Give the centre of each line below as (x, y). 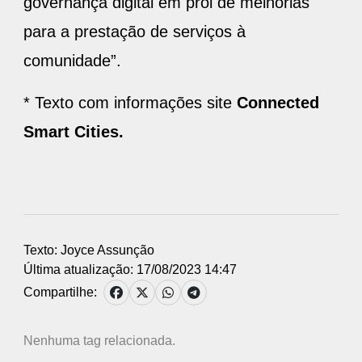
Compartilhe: (60, 292)
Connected (278, 102)
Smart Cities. (74, 131)
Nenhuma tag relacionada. (99, 340)
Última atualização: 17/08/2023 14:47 (130, 269)
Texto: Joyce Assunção (89, 250)
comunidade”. (72, 60)
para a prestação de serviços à (135, 31)
